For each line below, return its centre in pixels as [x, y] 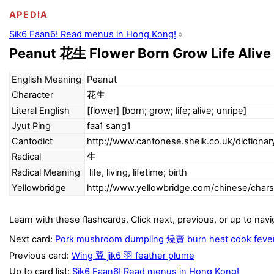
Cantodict [32, 142]
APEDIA [28, 14]
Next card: [32, 239]
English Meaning [47, 80]
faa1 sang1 [109, 126]
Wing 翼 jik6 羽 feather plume [133, 255]
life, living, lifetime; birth [139, 173]
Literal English [41, 111]
